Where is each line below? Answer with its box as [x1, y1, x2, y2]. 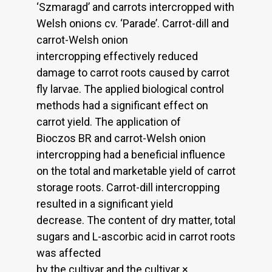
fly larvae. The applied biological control [36, 82, 224, 95]
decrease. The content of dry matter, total [36, 213, 236, 226]
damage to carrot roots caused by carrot [36, 66, 229, 79]
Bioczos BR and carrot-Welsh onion [36, 131, 206, 144]
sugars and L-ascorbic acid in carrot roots [36, 229, 236, 243]
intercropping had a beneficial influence [36, 148, 225, 161]
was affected [36, 246, 101, 259]
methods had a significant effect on [36, 98, 208, 112]
